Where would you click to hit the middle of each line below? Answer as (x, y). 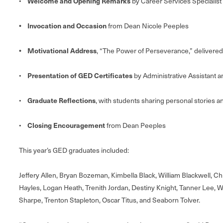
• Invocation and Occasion (63, 25)
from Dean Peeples (135, 125)
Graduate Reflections (61, 100)
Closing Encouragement (66, 125)
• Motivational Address (58, 50)
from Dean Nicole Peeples (148, 25)
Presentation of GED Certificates (80, 75)
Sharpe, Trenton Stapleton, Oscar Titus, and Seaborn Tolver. (110, 200)
